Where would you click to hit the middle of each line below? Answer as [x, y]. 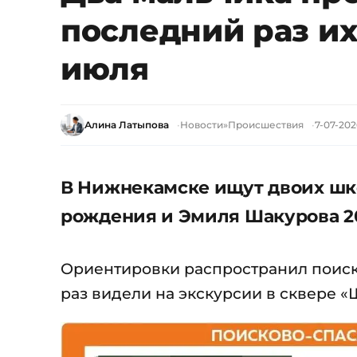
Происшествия [266, 125]
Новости [202, 125]
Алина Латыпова [127, 125]
